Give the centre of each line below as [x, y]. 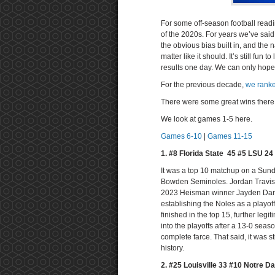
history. [172, 248]
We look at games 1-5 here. [207, 119]
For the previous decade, [203, 85]
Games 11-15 [231, 136]
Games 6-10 [181, 136]
